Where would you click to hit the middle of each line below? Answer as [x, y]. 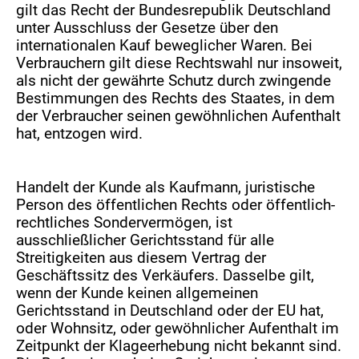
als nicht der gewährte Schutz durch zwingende [174, 81]
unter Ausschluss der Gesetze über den [147, 28]
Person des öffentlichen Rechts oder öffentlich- [176, 205]
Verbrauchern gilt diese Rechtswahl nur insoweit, [179, 63]
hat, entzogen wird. [80, 134]
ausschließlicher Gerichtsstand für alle [145, 240]
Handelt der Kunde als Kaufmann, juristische [166, 188]
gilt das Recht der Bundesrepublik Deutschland [174, 10]
